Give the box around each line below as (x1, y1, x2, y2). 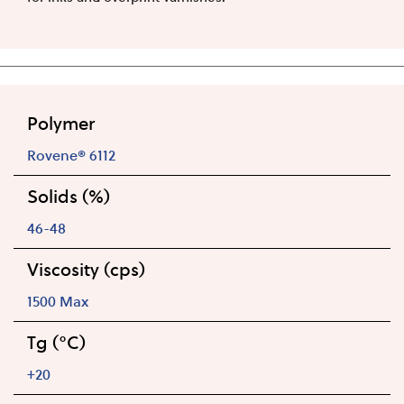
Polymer (27, 109, 95, 136)
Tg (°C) (27, 328, 86, 355)
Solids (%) (27, 182, 110, 209)
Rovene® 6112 (27, 143, 115, 165)
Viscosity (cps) (27, 255, 145, 282)
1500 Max (27, 289, 88, 311)
